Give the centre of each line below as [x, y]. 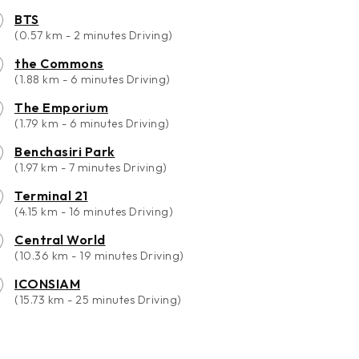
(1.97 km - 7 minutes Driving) [91, 168]
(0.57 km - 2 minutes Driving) [94, 36]
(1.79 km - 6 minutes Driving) [92, 124]
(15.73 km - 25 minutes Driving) [98, 300]
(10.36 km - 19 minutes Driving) [99, 256]
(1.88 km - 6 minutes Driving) [93, 80]
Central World [60, 240]
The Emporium [61, 108]
